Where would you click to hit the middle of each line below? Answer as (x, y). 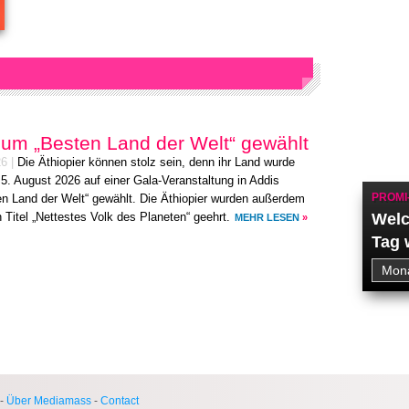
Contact (120, 401)
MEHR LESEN (267, 217)
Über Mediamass (49, 401)
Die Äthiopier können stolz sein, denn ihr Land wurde (156, 163)
